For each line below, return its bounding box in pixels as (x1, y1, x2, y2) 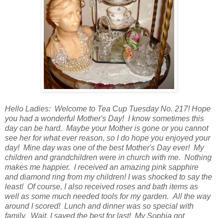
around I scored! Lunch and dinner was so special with (5, 201, 194, 210)
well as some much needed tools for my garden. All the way (5, 192, 211, 200)
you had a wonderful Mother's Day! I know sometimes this (5, 114, 204, 123)
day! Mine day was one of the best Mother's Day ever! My (5, 143, 204, 152)
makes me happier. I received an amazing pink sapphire (5, 163, 199, 171)
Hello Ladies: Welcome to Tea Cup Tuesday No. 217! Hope (5, 104, 211, 113)
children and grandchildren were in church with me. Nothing (5, 153, 212, 162)
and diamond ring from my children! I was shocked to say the (5, 172, 212, 181)
